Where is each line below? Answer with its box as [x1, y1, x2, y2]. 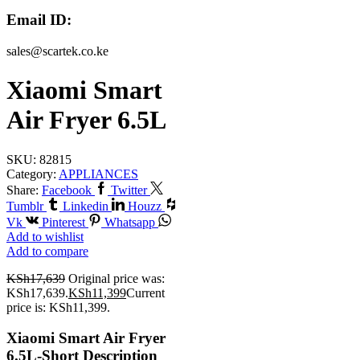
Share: [6, 182, 39, 197]
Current [126, 285, 165, 300]
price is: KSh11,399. [6, 300, 110, 314]
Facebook [42, 182, 92, 197]
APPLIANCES [59, 166, 138, 181]
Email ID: [6, 11, 72, 29]
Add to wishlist [6, 229, 84, 243]
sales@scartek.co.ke [6, 43, 108, 58]
